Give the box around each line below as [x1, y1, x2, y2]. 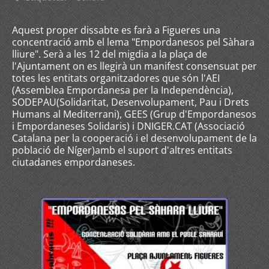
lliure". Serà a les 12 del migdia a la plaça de [12, 47, 207, 61]
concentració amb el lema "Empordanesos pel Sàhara [12, 35, 255, 49]
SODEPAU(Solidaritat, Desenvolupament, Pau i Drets [12, 95, 249, 109]
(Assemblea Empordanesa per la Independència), [12, 83, 234, 97]
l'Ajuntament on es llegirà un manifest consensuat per [12, 59, 257, 73]
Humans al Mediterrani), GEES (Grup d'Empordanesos [12, 107, 256, 121]
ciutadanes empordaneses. [12, 156, 135, 169]
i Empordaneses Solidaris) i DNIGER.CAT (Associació [12, 119, 245, 133]
